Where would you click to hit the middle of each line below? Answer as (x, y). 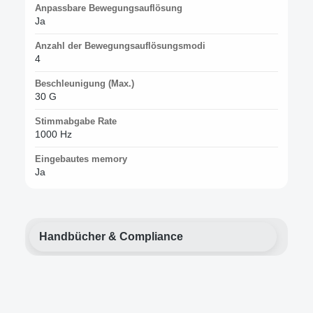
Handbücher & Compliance (111, 236)
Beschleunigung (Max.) (85, 83)
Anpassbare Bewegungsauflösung (109, 8)
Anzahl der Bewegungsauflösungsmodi (120, 45)
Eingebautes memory (81, 159)
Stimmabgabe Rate (76, 121)
